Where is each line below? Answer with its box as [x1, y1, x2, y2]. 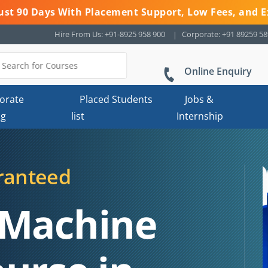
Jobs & [184, 93, 214, 106]
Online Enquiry [184, 65, 252, 78]
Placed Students [80, 93, 153, 106]
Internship [176, 109, 223, 121]
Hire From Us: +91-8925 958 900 [54, 29, 165, 39]
